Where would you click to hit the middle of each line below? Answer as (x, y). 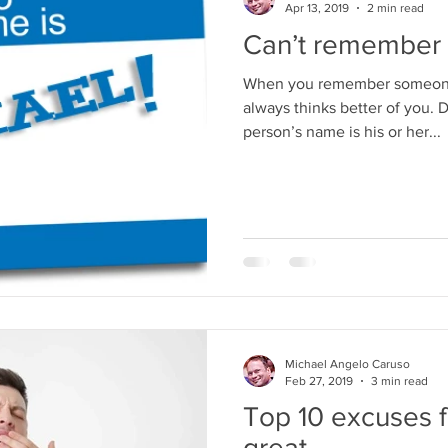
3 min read (399, 380)
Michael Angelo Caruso (347, 364)
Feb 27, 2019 (319, 380)
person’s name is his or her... (342, 131)
